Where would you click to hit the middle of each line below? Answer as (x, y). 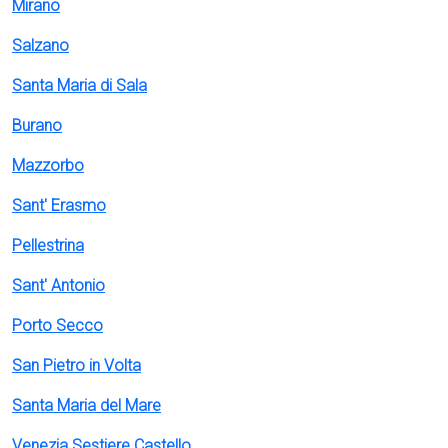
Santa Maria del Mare (86, 405)
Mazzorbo (48, 165)
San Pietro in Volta (76, 365)
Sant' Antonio (58, 285)
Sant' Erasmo (59, 205)
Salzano (40, 45)
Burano (37, 125)
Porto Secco (57, 325)
